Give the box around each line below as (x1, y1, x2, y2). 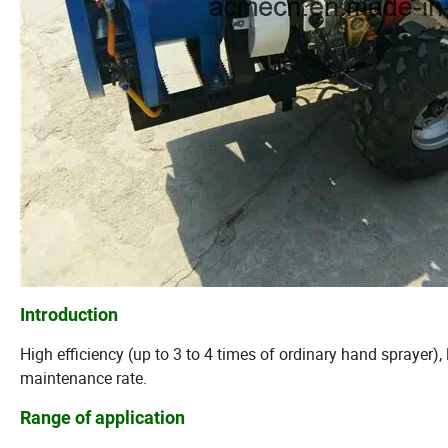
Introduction (20, 304, 122, 326)
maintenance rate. (20, 367, 147, 390)
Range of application (20, 407, 185, 429)
